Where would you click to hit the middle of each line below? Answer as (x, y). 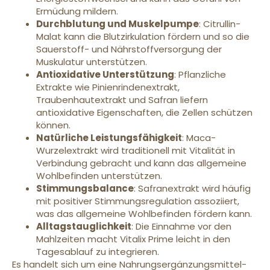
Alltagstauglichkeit (84, 226)
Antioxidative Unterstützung (105, 74)
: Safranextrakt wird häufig (192, 188)
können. (53, 125)
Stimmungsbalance (85, 188)
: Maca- (199, 137)
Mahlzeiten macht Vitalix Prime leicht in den (133, 239)
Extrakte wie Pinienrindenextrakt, (108, 87)
